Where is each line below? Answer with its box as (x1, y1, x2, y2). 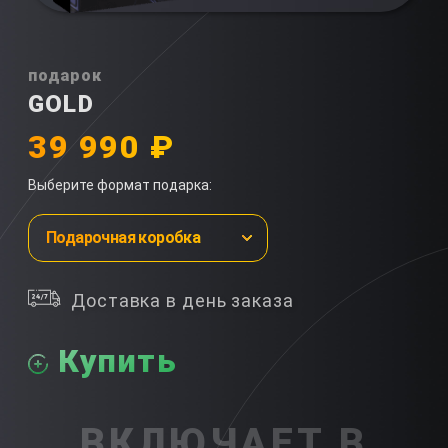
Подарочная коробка (46, 228, 201, 248)
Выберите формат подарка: (28, 177, 212, 194)
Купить (58, 342, 178, 381)
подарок (28, 66, 102, 86)
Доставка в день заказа (71, 290, 294, 312)
